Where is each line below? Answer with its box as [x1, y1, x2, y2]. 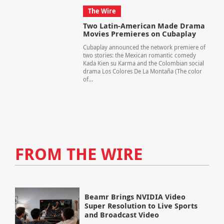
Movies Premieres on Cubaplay [82, 28, 196, 39]
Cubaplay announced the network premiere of [82, 43, 205, 52]
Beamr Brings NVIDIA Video [84, 191, 186, 202]
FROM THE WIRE [14, 142, 142, 165]
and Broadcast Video [84, 209, 159, 220]
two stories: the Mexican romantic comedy [82, 51, 196, 60]
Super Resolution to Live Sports [84, 200, 198, 211]
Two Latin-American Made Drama [82, 20, 205, 31]
